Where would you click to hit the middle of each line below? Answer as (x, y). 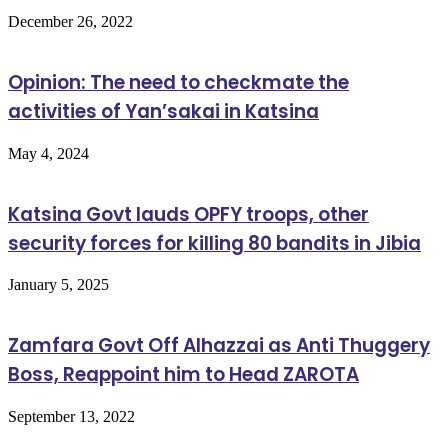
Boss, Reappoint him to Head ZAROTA (183, 374)
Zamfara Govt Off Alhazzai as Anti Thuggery (219, 345)
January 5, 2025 (58, 285)
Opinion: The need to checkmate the (178, 83)
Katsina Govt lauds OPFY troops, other (188, 214)
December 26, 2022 (70, 22)
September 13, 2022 (71, 416)
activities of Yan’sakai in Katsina (163, 112)
